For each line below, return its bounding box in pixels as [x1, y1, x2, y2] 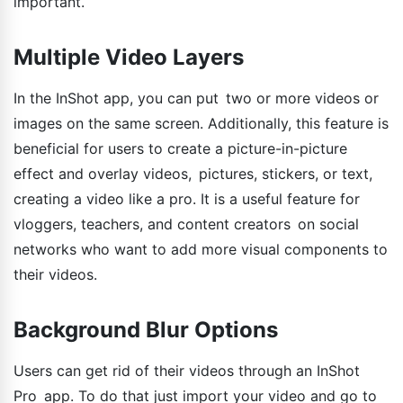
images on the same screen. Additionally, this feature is [13, 113, 389, 132]
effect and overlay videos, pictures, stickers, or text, [13, 164, 372, 183]
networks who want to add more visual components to [13, 239, 388, 258]
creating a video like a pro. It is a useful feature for [13, 189, 360, 208]
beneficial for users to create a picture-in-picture [13, 139, 347, 157]
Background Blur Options [13, 316, 278, 343]
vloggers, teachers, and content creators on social [13, 214, 359, 233]
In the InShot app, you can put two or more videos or [13, 88, 379, 107]
